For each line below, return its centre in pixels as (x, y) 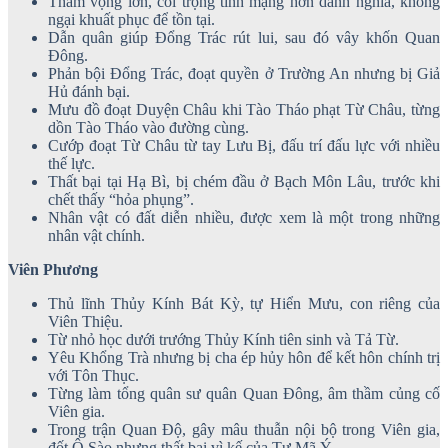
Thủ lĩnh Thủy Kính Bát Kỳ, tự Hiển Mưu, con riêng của (244, 303)
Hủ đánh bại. (89, 91)
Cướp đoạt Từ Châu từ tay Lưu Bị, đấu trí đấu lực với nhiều (244, 145)
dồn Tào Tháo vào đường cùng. (148, 127)
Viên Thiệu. (85, 321)
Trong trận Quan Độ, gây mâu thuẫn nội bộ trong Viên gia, (244, 429)
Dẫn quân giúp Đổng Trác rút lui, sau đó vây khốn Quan (244, 37)
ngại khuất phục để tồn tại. (131, 19)
